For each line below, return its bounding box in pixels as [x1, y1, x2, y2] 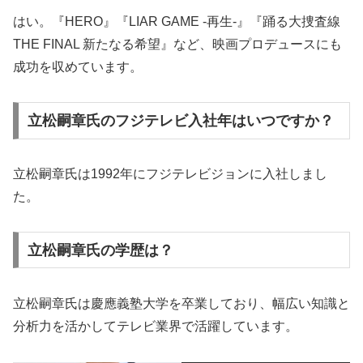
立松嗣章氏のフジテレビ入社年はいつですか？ [27, 113, 334, 130]
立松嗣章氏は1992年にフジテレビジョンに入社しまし [13, 167, 327, 181]
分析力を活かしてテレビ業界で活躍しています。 [13, 318, 298, 333]
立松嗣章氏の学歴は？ [27, 241, 173, 258]
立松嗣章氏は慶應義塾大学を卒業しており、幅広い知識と [13, 296, 350, 310]
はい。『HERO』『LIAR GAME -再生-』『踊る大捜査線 [13, 15, 340, 29]
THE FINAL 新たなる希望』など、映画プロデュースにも [13, 37, 342, 52]
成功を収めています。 [13, 60, 143, 75]
